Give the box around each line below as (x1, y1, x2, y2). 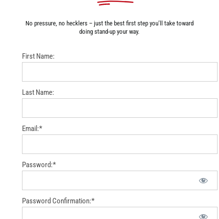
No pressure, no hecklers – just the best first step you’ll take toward (25, 19, 194, 27)
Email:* (22, 124, 42, 133)
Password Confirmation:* (22, 196, 94, 205)
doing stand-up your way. (79, 27, 140, 35)
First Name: (22, 51, 55, 61)
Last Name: (22, 88, 54, 97)
